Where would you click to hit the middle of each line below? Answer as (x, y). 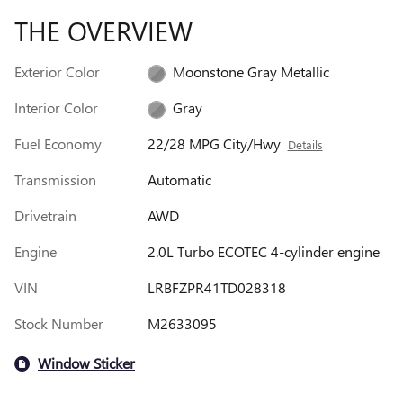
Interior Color (56, 107)
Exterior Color (57, 71)
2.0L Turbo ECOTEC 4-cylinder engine (263, 251)
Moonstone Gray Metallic (251, 71)
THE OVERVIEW (103, 30)
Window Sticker (86, 363)
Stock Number (59, 323)
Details (305, 144)
